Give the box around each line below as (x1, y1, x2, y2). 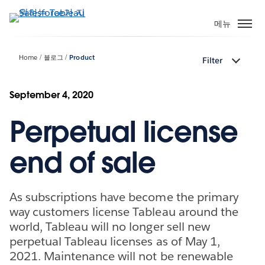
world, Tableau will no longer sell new (9, 218, 210, 234)
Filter (202, 55, 222, 66)
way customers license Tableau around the (9, 203, 238, 219)
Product (69, 53, 95, 63)
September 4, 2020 (9, 88, 94, 101)
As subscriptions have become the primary (9, 189, 238, 205)
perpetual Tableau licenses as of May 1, (9, 233, 220, 249)
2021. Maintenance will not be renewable (9, 248, 233, 264)
